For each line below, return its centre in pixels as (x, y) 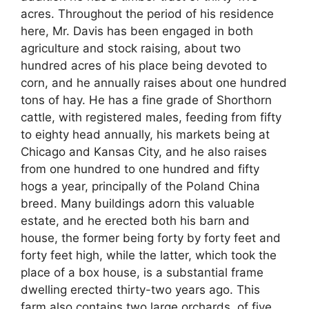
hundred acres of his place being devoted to (144, 66)
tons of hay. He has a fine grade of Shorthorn (146, 100)
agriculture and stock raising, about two (131, 49)
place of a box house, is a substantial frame (142, 273)
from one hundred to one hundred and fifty (140, 169)
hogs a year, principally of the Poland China (140, 187)
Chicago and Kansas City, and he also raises (144, 152)
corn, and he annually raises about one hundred (154, 83)
